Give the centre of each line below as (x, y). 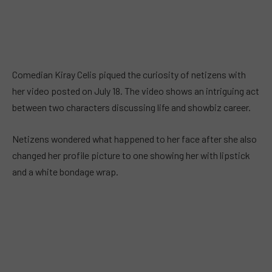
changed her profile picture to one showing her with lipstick (131, 155)
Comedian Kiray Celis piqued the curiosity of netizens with (129, 74)
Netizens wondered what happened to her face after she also (134, 138)
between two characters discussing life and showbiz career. (131, 107)
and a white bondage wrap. (65, 171)
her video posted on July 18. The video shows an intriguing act (136, 91)
